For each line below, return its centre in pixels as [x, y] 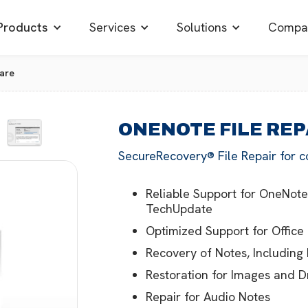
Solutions [202, 27]
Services [112, 27]
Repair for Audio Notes [208, 297]
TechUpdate [179, 209]
